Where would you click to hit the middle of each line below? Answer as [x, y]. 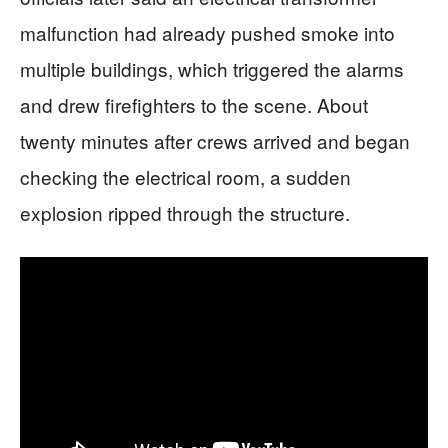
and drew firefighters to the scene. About [194, 104]
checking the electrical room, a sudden [185, 176]
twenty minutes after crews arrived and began [215, 140]
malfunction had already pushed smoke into [207, 32]
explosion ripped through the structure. [185, 212]
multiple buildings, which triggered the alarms [212, 68]
